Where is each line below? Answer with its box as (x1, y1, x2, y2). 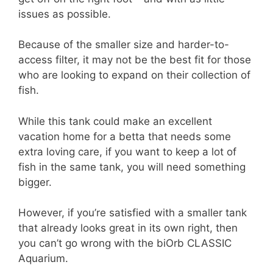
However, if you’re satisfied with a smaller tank (18, 207, 247, 219)
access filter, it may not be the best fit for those (18, 54, 251, 66)
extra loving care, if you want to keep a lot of (18, 145, 236, 158)
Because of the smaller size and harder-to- (18, 38, 229, 51)
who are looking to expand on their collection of (18, 69, 250, 82)
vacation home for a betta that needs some (18, 130, 231, 143)
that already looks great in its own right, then (18, 222, 238, 235)
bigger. (18, 175, 52, 188)
